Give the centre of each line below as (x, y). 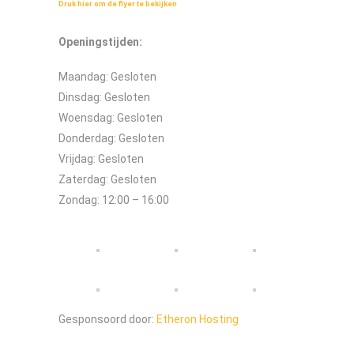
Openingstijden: (100, 41)
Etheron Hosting (198, 320)
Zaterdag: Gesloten (107, 180)
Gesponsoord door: (107, 320)
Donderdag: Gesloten (111, 139)
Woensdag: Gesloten (111, 118)
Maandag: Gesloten (107, 77)
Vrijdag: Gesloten (101, 159)
